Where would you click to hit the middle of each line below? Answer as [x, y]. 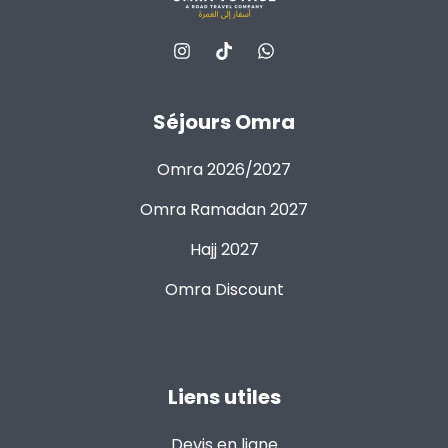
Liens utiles [224, 397]
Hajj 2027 [224, 249]
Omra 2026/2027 [224, 169]
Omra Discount [224, 289]
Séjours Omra [224, 122]
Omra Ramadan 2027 [224, 209]
